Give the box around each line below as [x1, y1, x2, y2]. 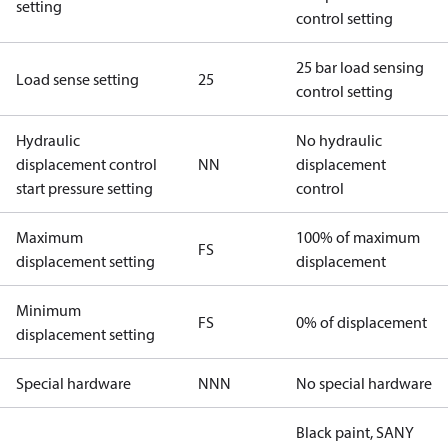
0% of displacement [296, 312, 427, 332]
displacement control [16, 154, 157, 174]
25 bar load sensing [296, 57, 424, 77]
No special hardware [296, 373, 432, 393]
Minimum [16, 300, 81, 320]
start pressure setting [16, 178, 153, 198]
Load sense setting [16, 69, 139, 89]
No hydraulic [296, 130, 382, 150]
